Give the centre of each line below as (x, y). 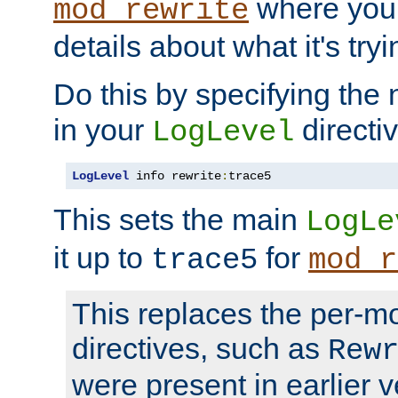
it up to (102, 257)
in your (103, 129)
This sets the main (179, 219)
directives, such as (200, 348)
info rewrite (175, 175)
